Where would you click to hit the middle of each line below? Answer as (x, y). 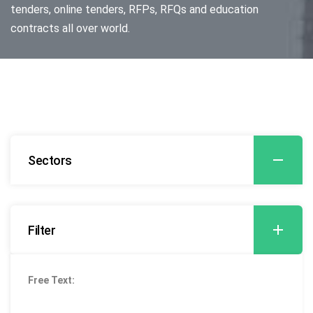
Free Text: (51, 280)
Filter (42, 230)
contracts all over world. (70, 28)
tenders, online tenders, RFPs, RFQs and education (134, 9)
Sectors (50, 160)
